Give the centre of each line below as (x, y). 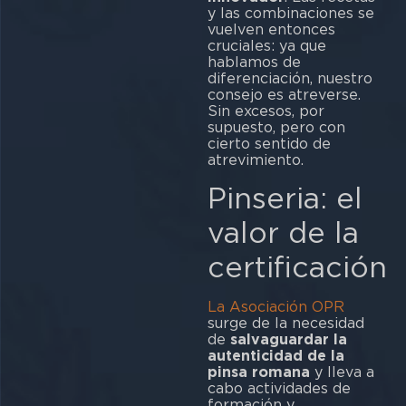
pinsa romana (258, 372)
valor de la (283, 233)
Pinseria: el (285, 198)
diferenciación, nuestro (290, 78)
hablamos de (254, 62)
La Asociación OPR (275, 307)
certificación (297, 267)
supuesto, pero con (276, 127)
